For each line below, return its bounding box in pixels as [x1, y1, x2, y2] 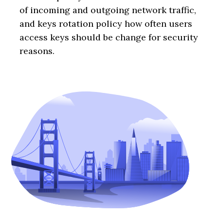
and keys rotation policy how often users [19, 18, 192, 30]
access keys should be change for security [19, 32, 198, 43]
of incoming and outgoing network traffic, [19, 4, 196, 16]
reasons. [19, 45, 54, 57]
